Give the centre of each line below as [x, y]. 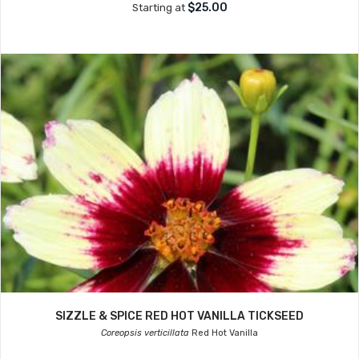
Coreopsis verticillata [145, 333]
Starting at [159, 8]
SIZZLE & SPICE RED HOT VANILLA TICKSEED [179, 316]
